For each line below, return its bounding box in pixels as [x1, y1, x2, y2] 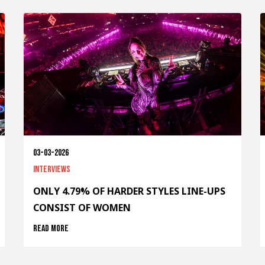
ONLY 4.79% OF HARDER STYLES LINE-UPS [33, 185, 225, 198]
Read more [33, 223, 69, 235]
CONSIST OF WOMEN [33, 201, 131, 215]
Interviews [33, 164, 70, 176]
